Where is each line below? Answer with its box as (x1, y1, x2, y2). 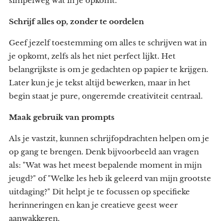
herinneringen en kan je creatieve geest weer (9, 200, 178, 210)
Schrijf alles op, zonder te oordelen (9, 16, 144, 26)
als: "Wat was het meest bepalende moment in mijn (9, 160, 202, 170)
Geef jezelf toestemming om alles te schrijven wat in (9, 37, 207, 47)
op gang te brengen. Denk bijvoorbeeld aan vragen (9, 147, 199, 156)
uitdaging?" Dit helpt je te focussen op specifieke (9, 186, 190, 196)
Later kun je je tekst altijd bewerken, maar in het (9, 77, 190, 87)
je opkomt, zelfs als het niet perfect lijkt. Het (9, 51, 176, 61)
